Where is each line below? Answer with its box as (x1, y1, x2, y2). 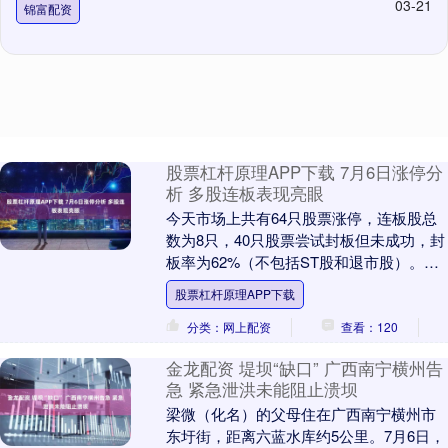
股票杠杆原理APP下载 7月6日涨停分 (165, 160, 443, 185)
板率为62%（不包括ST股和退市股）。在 (165, 251, 439, 273)
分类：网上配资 (186, 318, 271, 336)
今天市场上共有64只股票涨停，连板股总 (165, 207, 437, 229)
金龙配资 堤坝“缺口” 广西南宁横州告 (165, 356, 443, 381)
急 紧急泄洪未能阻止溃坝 (165, 377, 358, 402)
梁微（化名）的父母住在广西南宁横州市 (165, 403, 436, 425)
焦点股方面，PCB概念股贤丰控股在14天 (165, 273, 438, 295)
